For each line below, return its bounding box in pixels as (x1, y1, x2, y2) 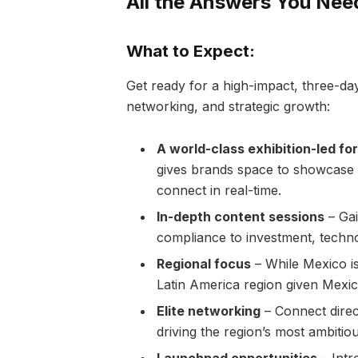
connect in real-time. (156, 181, 281, 198)
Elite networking (156, 302, 261, 319)
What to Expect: (125, 40, 255, 61)
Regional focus (156, 255, 251, 272)
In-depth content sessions (156, 208, 324, 225)
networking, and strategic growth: (125, 98, 330, 115)
